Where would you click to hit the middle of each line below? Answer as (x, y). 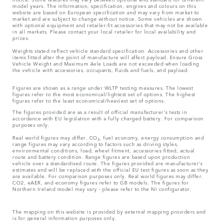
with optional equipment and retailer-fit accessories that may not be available (110, 25)
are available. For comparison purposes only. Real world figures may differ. (108, 176)
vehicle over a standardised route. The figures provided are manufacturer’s (107, 163)
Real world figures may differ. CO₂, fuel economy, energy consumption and (108, 137)
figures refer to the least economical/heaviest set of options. (89, 100)
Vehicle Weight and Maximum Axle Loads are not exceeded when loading (106, 63)
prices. (21, 38)
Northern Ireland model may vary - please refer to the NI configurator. (102, 189)
